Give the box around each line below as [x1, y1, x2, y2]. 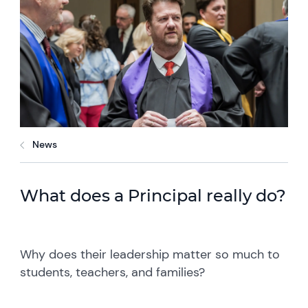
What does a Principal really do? [20, 186, 287, 206]
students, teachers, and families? [20, 264, 206, 281]
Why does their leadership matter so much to [20, 246, 280, 263]
